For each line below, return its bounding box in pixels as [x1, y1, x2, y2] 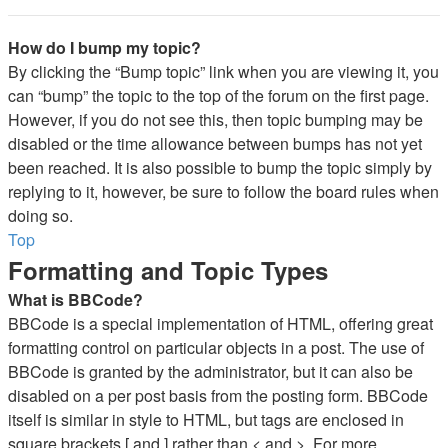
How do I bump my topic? [8, 36, 201, 59]
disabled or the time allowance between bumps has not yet [8, 132, 422, 155]
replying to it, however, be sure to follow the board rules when [8, 180, 439, 203]
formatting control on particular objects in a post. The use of [8, 336, 424, 359]
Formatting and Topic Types [8, 253, 328, 287]
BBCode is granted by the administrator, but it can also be [8, 360, 413, 383]
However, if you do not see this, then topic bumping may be [8, 108, 423, 131]
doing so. [8, 204, 73, 227]
